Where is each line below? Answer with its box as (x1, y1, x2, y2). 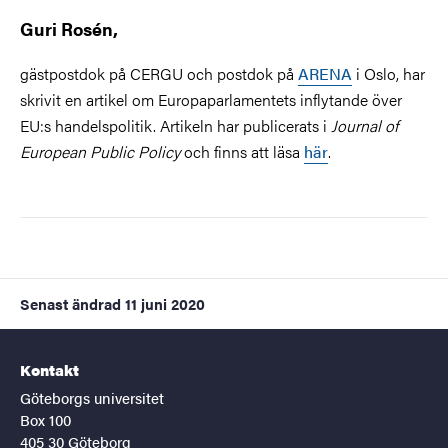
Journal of (331, 113, 398, 137)
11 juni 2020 (125, 292, 205, 314)
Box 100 (20, 408, 71, 430)
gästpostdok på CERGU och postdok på (20, 61, 298, 85)
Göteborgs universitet (20, 386, 164, 408)
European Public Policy (20, 139, 184, 163)
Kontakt (20, 358, 79, 380)
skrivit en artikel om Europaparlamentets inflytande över (20, 87, 402, 111)
